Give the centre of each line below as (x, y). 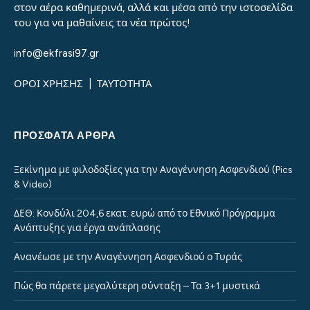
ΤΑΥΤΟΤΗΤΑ (125, 84)
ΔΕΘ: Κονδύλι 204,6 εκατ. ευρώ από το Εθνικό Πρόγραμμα (145, 214)
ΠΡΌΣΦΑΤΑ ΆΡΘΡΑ (65, 136)
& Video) (33, 185)
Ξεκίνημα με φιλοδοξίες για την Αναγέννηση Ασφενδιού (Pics (153, 170)
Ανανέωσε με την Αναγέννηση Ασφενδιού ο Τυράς (128, 257)
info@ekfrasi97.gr (56, 54)
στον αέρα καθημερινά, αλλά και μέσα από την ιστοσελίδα (153, 8)
